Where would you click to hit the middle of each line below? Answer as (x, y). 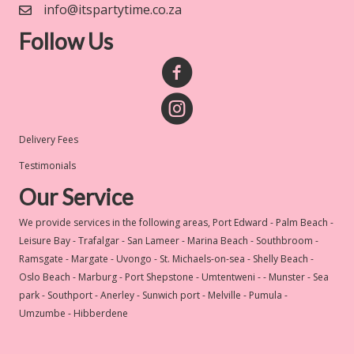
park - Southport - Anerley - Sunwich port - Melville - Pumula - (153, 295)
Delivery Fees (49, 139)
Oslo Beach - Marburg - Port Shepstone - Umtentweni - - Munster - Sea (174, 277)
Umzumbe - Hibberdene (73, 313)
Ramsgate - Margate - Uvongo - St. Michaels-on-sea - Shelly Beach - (166, 259)
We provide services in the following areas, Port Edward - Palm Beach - (176, 222)
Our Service (76, 197)
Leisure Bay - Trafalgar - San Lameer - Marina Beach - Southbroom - (169, 241)
